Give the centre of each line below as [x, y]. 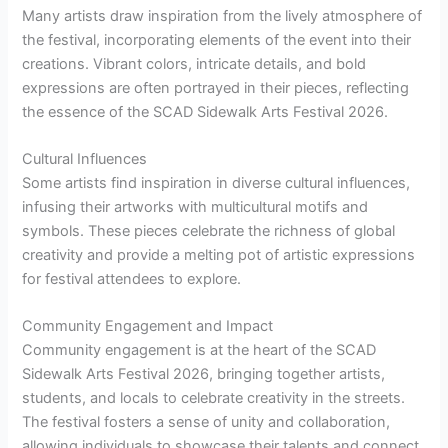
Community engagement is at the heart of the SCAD [199, 350]
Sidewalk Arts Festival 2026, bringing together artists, [204, 374]
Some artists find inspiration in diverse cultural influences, [216, 183]
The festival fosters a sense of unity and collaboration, [206, 422]
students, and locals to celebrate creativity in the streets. [214, 398]
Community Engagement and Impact [148, 326]
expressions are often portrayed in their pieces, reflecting [216, 87]
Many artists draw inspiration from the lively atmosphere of [222, 15]
